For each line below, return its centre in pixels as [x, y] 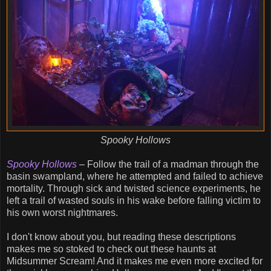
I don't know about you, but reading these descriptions [121, 237]
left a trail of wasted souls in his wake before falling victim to [134, 201]
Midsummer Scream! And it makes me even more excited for [135, 261]
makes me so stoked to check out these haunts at [111, 249]
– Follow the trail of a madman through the [168, 165]
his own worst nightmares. [62, 213]
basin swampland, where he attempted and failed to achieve [135, 177]
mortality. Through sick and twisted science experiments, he [134, 189]
